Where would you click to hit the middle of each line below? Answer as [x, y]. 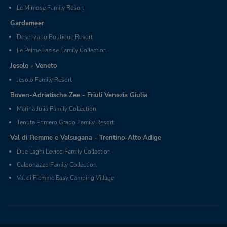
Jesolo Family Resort [44, 80]
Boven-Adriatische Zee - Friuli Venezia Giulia [79, 96]
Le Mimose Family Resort [50, 8]
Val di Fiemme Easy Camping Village [65, 178]
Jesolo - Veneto [33, 66]
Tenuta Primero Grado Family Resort [65, 122]
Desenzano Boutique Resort [55, 37]
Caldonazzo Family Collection [57, 165]
